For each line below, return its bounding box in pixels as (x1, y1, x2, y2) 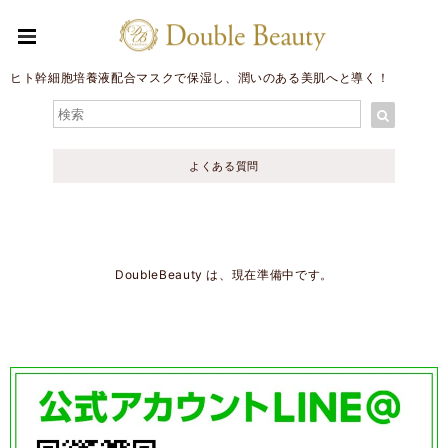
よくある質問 (189, 159, 259, 173)
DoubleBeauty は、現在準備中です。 (115, 267, 333, 282)
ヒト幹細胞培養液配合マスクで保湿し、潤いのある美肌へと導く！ (10, 70, 390, 85)
